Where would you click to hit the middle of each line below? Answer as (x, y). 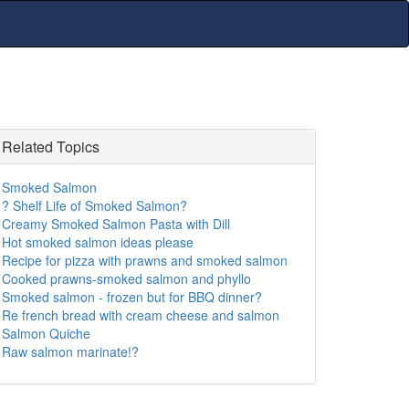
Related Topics (51, 147)
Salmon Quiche (46, 333)
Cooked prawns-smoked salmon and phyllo (126, 278)
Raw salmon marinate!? (70, 351)
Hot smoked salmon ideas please (98, 242)
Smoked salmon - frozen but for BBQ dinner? (132, 297)
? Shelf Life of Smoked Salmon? (94, 205)
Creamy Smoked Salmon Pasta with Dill (116, 224)
